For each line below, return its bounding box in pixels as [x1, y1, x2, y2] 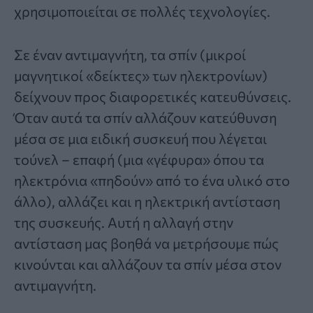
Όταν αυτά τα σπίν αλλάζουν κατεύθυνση [14, 108, 277, 126]
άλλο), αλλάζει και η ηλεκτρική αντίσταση [14, 192, 280, 210]
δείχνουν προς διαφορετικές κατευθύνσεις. [14, 87, 291, 105]
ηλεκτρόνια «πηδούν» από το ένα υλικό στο [14, 171, 290, 189]
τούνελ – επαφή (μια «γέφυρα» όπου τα [14, 150, 264, 168]
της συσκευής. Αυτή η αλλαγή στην [14, 213, 233, 231]
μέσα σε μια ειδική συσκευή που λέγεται [14, 129, 267, 147]
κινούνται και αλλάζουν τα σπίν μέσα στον [14, 255, 282, 272]
